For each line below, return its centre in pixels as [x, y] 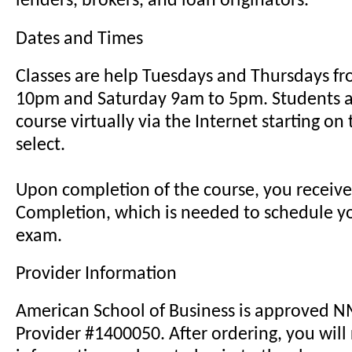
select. [40, 145]
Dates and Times [79, 39]
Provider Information [96, 274]
